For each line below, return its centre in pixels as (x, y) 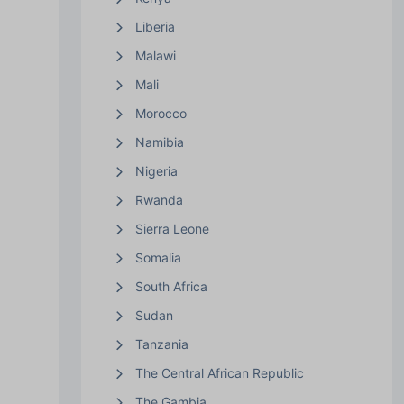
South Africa (171, 286)
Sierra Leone (172, 228)
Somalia (158, 257)
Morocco (161, 113)
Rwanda (159, 199)
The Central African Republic (219, 372)
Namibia (159, 142)
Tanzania (161, 344)
